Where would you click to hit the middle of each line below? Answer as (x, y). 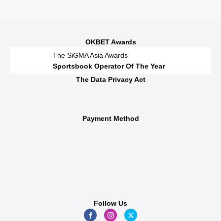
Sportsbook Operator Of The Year (109, 66)
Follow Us (110, 203)
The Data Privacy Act (110, 79)
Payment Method (110, 119)
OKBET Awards (110, 42)
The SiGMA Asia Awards (90, 55)
